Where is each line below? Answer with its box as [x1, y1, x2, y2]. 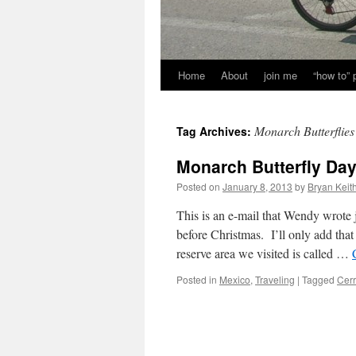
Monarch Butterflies [254, 122, 354, 139]
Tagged [302, 273, 335, 286]
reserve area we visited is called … [176, 245, 352, 261]
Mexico [219, 273, 250, 286]
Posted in [176, 273, 217, 286]
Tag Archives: [176, 123, 254, 139]
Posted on [176, 180, 220, 193]
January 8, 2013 [222, 180, 292, 193]
